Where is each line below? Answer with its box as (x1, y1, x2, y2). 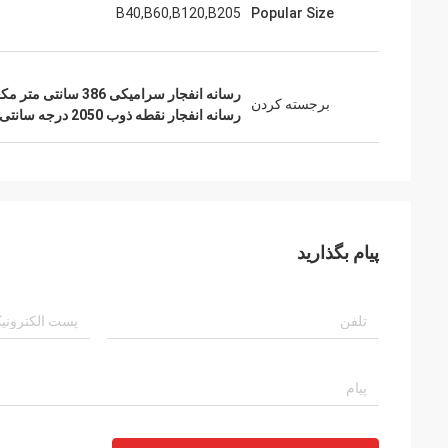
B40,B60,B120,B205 (116, 5, 241, 21)
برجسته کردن (251, 96, 330, 112)
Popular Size (251, 5, 334, 21)
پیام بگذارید (297, 242, 379, 263)
